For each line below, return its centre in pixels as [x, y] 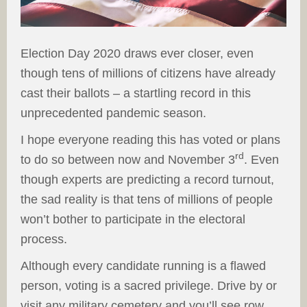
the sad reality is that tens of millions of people [147, 200]
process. [44, 240]
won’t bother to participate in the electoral [133, 220]
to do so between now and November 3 [128, 160]
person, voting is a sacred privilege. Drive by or [149, 286]
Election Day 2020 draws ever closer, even [137, 54]
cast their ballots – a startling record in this [136, 94]
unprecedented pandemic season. [113, 113]
